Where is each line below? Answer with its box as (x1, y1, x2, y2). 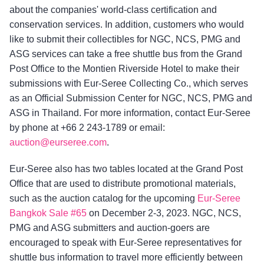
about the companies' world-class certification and (9, 4, 217, 15)
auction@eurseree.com (9, 137, 107, 147)
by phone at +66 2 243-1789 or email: (9, 122, 165, 133)
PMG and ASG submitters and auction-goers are (9, 222, 210, 233)
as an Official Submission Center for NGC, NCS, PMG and (9, 93, 252, 103)
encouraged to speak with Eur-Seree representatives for (9, 237, 242, 247)
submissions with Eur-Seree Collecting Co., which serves (9, 78, 248, 88)
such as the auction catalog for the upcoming (9, 193, 197, 203)
